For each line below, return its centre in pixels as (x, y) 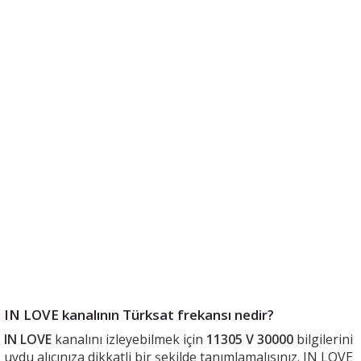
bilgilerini (323, 339)
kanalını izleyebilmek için (129, 339)
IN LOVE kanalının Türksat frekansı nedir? (139, 315)
